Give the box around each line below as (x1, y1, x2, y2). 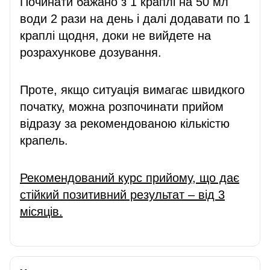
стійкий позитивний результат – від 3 (20, 187, 225, 201)
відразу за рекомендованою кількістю (20, 116, 230, 130)
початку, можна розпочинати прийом (20, 99, 224, 113)
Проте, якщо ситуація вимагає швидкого (20, 83, 245, 96)
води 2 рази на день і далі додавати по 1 (20, 11, 250, 25)
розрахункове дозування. (20, 45, 162, 59)
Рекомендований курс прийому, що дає (20, 171, 239, 184)
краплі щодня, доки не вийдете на (20, 28, 211, 42)
